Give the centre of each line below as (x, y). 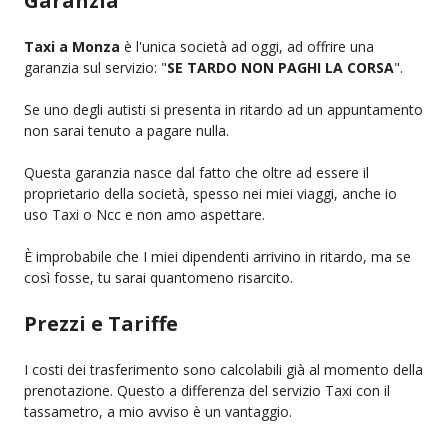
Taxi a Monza (72, 46)
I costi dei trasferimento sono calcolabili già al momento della (223, 369)
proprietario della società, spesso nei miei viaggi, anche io (210, 193)
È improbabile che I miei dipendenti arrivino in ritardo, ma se (217, 256)
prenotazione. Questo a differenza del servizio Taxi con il (207, 390)
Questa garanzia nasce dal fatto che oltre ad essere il (196, 172)
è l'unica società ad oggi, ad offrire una (247, 46)
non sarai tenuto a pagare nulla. (126, 130)
